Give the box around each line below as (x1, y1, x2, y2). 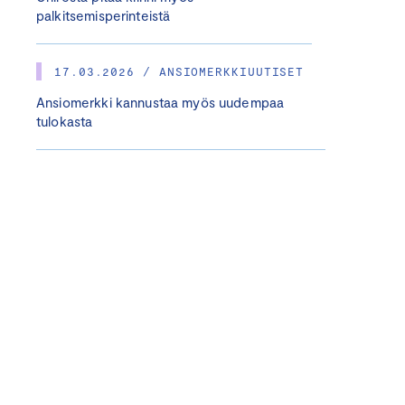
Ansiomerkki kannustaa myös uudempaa (36, 94, 285, 110)
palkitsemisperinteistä (36, 7, 171, 24)
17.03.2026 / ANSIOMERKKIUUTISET (54, 64, 305, 79)
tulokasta (36, 113, 93, 129)
